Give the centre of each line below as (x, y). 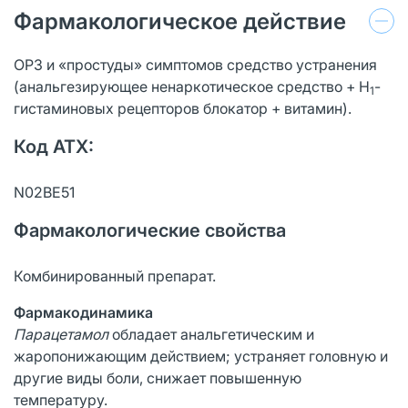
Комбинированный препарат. (115, 275)
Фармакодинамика (83, 312)
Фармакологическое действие (180, 21)
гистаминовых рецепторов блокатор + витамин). (183, 108)
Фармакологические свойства (150, 230)
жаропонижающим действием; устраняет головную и (201, 356)
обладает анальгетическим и (211, 334)
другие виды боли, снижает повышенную (158, 377)
